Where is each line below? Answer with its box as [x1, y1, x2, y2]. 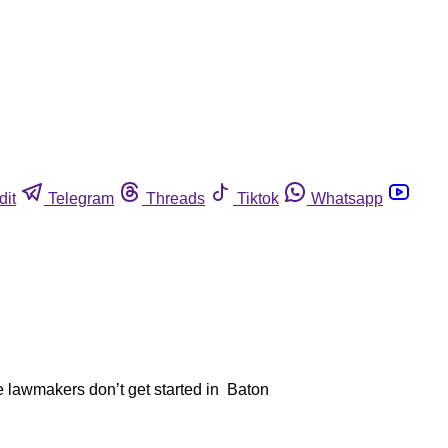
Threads [146, 189, 205, 207]
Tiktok [237, 189, 279, 207]
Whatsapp [311, 189, 383, 207]
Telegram [48, 189, 114, 207]
